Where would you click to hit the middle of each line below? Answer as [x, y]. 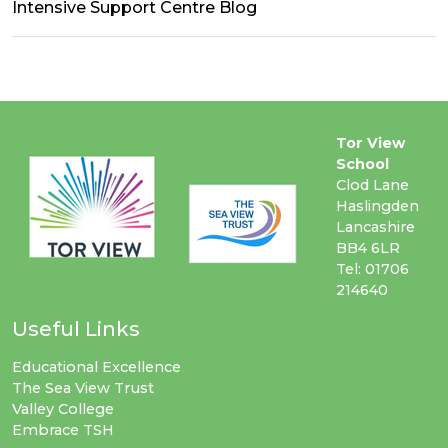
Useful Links [76, 329]
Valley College [63, 409]
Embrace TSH [63, 430]
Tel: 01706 [372, 269]
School [362, 164]
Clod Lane [372, 185]
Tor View [370, 143]
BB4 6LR [368, 248]
